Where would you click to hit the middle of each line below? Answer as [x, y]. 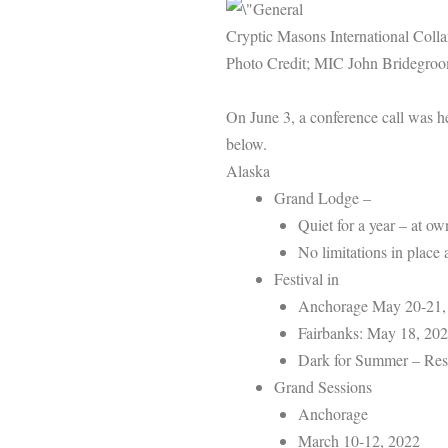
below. [246, 143]
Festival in [309, 278]
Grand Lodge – [322, 197]
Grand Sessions [323, 386]
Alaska [248, 170]
